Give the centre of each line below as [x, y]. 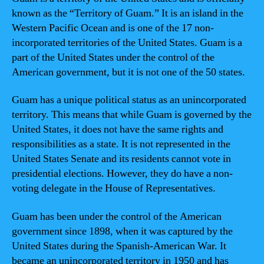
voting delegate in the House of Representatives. [114, 188]
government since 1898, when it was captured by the [122, 231]
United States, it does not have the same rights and [118, 129]
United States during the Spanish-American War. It [119, 246]
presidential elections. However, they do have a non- [122, 174]
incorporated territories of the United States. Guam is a [127, 42]
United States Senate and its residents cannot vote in [121, 159]
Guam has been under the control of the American [117, 216]
